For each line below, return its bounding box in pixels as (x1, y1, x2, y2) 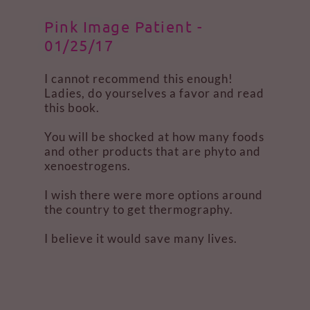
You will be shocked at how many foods (44, 129, 264, 144)
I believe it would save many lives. (44, 231, 240, 246)
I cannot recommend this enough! (44, 71, 233, 86)
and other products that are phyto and (44, 144, 261, 158)
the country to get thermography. (44, 202, 236, 217)
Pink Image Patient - (44, 17, 203, 35)
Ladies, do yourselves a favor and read (44, 86, 264, 100)
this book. (44, 100, 102, 115)
